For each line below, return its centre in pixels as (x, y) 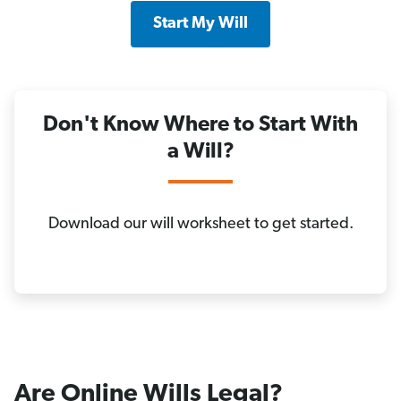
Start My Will (200, 24)
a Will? (200, 153)
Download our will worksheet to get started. (200, 225)
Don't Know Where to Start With (200, 126)
